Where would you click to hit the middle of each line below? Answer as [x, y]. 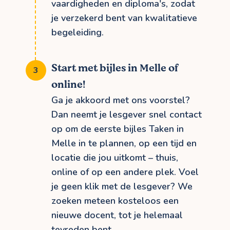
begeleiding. [78, 32]
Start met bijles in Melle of [115, 68]
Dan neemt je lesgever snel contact [127, 114]
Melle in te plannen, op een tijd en [124, 143]
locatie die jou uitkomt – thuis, [115, 157]
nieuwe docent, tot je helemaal [117, 215]
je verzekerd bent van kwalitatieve [124, 18]
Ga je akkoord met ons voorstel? [121, 100]
